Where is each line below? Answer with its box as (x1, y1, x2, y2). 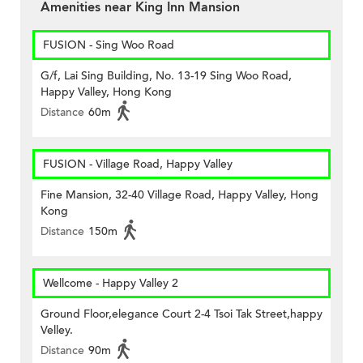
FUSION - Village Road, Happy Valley (43, 156, 233, 173)
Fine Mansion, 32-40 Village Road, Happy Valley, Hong (41, 187, 318, 203)
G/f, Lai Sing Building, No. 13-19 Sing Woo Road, (41, 68, 292, 84)
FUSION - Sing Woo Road (43, 37, 174, 53)
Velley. (41, 322, 73, 339)
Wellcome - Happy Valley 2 (43, 275, 178, 292)
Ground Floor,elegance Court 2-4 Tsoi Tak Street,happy (41, 306, 322, 322)
